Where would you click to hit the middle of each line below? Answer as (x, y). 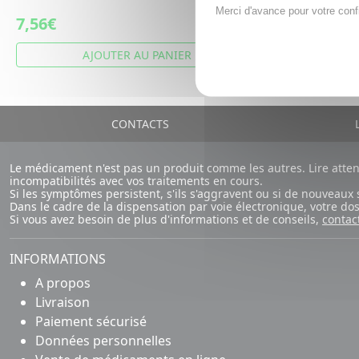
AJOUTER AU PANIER (137, 55)
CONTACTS (138, 124)
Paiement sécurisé (91, 321)
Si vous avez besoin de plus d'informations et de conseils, (166, 219)
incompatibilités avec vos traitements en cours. (136, 181)
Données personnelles (103, 341)
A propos (63, 283)
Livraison (63, 302)
